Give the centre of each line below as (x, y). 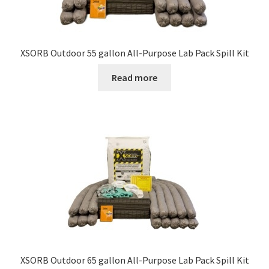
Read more (134, 77)
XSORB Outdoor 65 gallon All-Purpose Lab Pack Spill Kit (134, 260)
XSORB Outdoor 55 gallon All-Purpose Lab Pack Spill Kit (134, 53)
